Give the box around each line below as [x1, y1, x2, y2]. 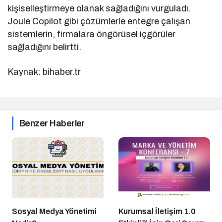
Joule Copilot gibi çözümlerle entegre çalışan [7, 16, 191, 26]
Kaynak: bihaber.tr [7, 66, 81, 77]
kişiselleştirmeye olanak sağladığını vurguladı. [7, 3, 191, 13]
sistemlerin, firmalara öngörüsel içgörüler [7, 29, 176, 39]
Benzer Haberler [19, 118, 85, 128]
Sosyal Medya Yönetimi [12, 207, 97, 216]
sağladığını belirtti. [7, 42, 82, 52]
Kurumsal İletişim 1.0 [118, 207, 196, 216]
